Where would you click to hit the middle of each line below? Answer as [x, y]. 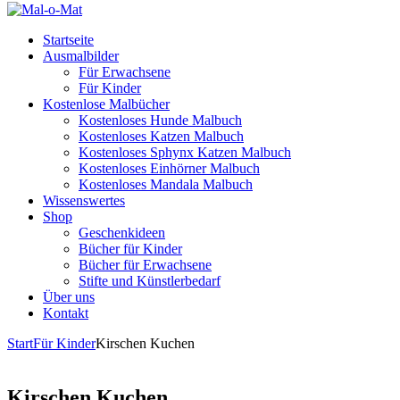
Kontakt [66, 313]
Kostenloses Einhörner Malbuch [169, 168]
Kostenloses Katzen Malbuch [161, 136]
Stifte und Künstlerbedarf [150, 281]
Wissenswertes [84, 200]
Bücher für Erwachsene [145, 265]
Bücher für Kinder [130, 249]
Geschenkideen [122, 233]
